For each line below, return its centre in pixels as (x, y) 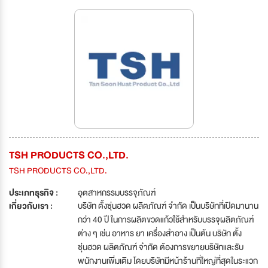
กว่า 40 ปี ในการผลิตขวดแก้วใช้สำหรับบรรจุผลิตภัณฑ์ (166, 220)
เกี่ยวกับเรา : (31, 206)
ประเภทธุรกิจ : (33, 193)
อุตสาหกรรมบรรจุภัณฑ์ (117, 193)
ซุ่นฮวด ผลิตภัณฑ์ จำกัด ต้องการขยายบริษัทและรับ (161, 247)
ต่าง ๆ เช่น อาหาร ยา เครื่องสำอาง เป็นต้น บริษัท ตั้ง (160, 234)
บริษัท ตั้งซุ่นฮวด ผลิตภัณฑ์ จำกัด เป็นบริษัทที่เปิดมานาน (168, 206)
